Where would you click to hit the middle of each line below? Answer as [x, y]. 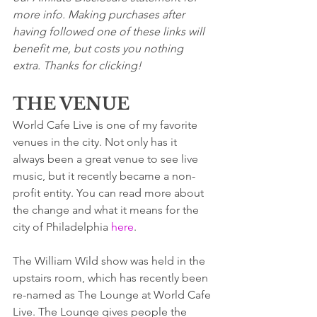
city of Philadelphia [62, 227]
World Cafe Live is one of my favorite [106, 125]
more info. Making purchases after [100, 15]
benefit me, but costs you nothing [99, 48]
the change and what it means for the [107, 210]
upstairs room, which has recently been [112, 278]
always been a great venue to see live [107, 159]
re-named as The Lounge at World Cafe [113, 295]
